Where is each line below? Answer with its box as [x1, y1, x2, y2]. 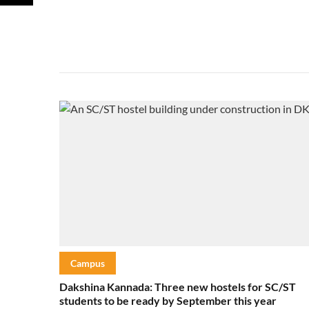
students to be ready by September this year [59, 293, 277, 307]
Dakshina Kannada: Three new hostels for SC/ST [59, 279, 296, 293]
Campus [70, 257, 105, 269]
